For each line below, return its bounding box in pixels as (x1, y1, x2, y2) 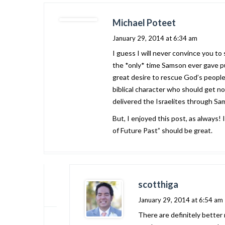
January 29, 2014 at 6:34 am (113, 34, 197, 42)
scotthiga (138, 179, 178, 190)
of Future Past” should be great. (113, 126, 212, 135)
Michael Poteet (113, 17, 176, 28)
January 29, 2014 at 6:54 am (138, 196, 223, 204)
